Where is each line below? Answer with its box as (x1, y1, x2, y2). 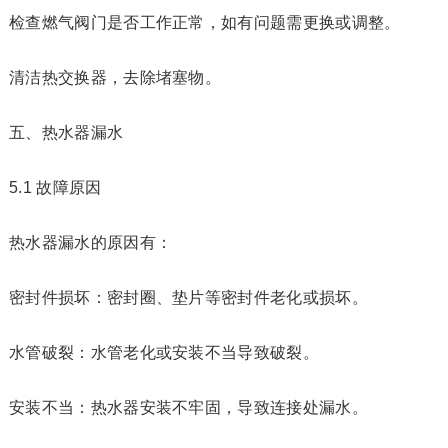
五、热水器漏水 (8, 124, 124, 141)
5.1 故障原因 (8, 179, 102, 196)
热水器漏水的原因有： (8, 234, 173, 251)
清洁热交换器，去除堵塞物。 (8, 69, 222, 86)
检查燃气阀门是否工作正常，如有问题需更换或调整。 (8, 14, 401, 31)
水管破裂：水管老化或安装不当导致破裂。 (8, 344, 320, 361)
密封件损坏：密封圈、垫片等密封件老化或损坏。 (8, 289, 368, 306)
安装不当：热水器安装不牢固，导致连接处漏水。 (8, 399, 368, 416)
